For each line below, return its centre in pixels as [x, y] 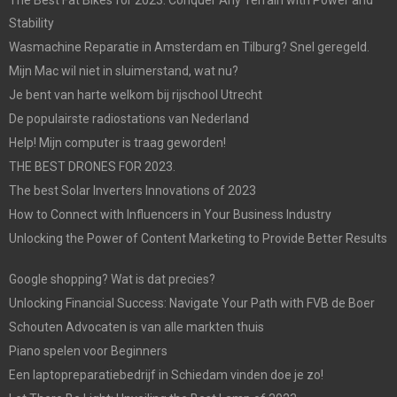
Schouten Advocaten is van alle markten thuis [136, 327]
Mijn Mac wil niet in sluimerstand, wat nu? [124, 70]
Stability [31, 23]
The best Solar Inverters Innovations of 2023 [132, 190]
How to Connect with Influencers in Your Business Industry [170, 214]
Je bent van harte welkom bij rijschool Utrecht [136, 94]
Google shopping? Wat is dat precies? [112, 279]
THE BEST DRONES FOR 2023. [92, 166]
